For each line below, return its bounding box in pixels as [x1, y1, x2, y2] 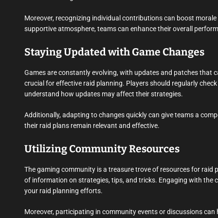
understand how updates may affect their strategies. [24, 90, 183, 98]
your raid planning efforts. [24, 187, 103, 195]
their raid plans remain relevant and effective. [24, 122, 160, 130]
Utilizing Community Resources [24, 143, 180, 156]
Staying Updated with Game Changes [24, 46, 204, 59]
